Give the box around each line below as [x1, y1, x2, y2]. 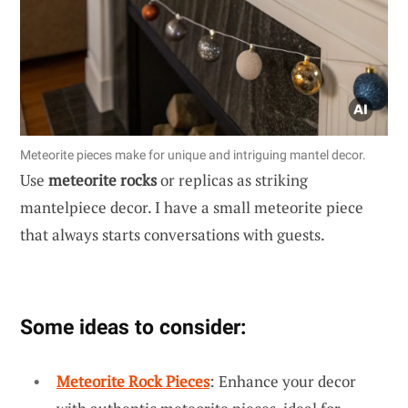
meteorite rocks [48, 169, 157, 191]
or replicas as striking [157, 169, 308, 191]
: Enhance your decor [209, 371, 356, 393]
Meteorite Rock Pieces [56, 371, 209, 393]
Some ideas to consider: [20, 314, 246, 341]
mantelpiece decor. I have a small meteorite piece [20, 197, 363, 219]
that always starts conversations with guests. [20, 224, 325, 246]
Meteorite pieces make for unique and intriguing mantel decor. [20, 148, 366, 163]
